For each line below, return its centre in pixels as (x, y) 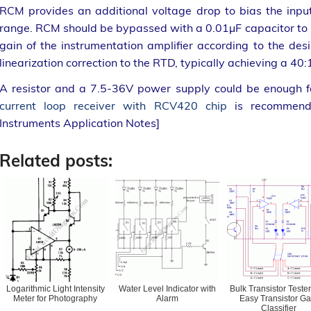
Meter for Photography (56, 298)
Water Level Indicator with (167, 288)
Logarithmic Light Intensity (55, 288)
